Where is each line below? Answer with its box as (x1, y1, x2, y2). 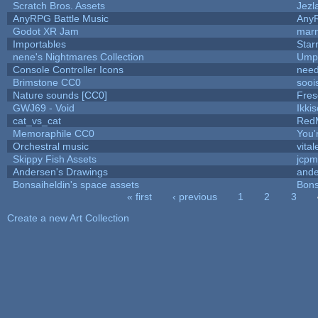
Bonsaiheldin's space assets (12, 178, 139, 190)
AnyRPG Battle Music (12, 12, 109, 24)
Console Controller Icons (12, 63, 124, 75)
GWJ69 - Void (12, 102, 75, 114)
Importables (12, 38, 66, 50)
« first (126, 190, 152, 202)
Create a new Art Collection (6, 212, 129, 224)
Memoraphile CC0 (12, 127, 94, 139)
